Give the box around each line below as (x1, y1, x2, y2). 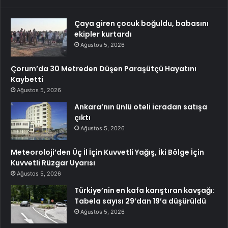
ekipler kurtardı (74, 28, 132, 39)
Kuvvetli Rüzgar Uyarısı (11, 157, 95, 168)
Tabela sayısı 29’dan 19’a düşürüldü (74, 195, 206, 206)
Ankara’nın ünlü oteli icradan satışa (74, 101, 207, 112)
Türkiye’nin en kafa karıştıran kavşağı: (74, 185, 215, 195)
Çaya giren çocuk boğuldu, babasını (74, 18, 209, 28)
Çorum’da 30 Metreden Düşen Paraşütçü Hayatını (11, 63, 196, 74)
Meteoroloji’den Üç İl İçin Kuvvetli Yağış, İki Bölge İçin (11, 147, 204, 157)
